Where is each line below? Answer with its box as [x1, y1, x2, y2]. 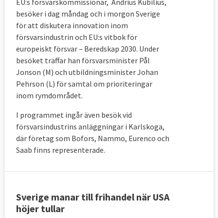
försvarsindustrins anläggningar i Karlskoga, [16, 122, 164, 132]
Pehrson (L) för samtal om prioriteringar [16, 79, 152, 89]
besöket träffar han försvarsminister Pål [16, 55, 150, 66]
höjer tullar [16, 202, 65, 215]
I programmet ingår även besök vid [16, 110, 132, 120]
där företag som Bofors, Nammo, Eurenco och [16, 133, 169, 144]
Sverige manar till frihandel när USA [16, 191, 169, 203]
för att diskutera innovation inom [16, 20, 128, 31]
